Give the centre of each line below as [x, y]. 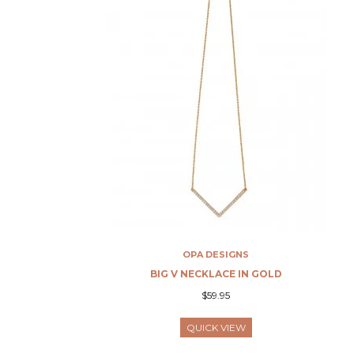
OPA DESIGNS [216, 254]
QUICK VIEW [216, 328]
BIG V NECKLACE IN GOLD [216, 274]
